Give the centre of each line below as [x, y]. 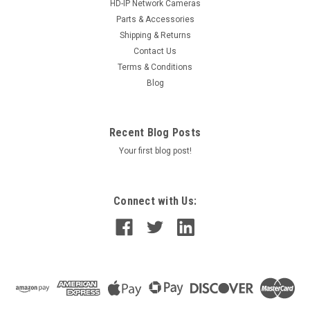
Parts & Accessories [155, 20]
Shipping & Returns [155, 36]
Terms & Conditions [155, 67]
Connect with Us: [155, 201]
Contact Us [155, 52]
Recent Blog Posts [155, 133]
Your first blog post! [155, 151]
